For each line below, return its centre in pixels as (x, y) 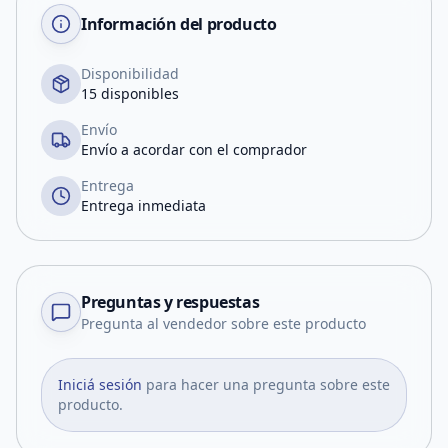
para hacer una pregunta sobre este (268, 384)
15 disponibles (130, 93)
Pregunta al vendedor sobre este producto (223, 323)
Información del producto (179, 24)
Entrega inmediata (143, 205)
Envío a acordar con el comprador (194, 149)
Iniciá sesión (100, 384)
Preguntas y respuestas (170, 302)
